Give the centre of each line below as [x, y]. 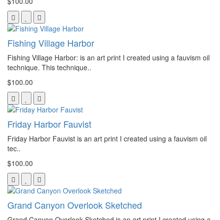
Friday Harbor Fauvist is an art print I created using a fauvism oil [107, 138]
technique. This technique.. [49, 67]
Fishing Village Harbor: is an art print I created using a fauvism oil [109, 57]
